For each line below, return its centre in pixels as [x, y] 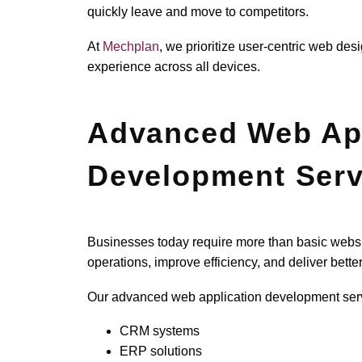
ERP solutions [161, 351]
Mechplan [131, 46]
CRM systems [160, 331]
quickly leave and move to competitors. [198, 12]
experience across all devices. [174, 66]
